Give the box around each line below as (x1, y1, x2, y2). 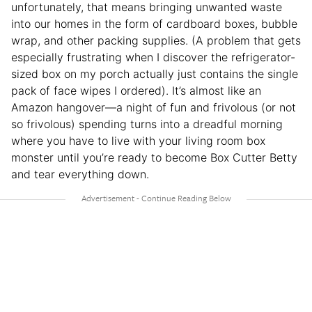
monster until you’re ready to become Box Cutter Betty (11, 150, 297, 164)
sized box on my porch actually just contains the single (11, 66, 298, 81)
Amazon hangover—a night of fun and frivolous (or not (11, 100, 296, 114)
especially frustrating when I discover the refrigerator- (11, 49, 295, 64)
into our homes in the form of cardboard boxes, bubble (11, 16, 297, 31)
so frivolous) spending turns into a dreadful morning (11, 116, 283, 131)
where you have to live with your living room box (11, 133, 265, 148)
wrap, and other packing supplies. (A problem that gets (11, 33, 301, 47)
